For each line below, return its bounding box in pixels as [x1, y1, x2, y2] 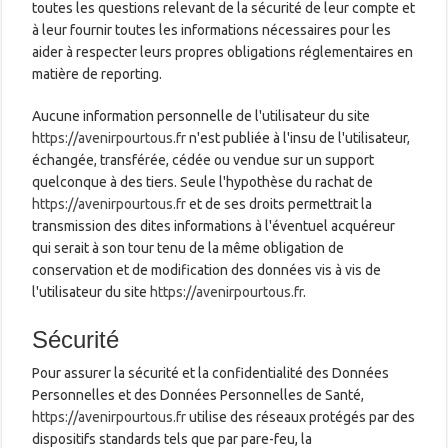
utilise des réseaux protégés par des [186, 408, 416, 425]
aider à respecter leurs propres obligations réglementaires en [32, 43, 414, 60]
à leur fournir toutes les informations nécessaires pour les [32, 21, 392, 38]
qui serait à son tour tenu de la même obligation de [32, 239, 345, 256]
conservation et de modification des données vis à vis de [32, 261, 382, 278]
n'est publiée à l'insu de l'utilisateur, [186, 129, 411, 146]
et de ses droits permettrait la [186, 195, 373, 212]
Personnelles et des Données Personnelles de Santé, [32, 386, 365, 403]
